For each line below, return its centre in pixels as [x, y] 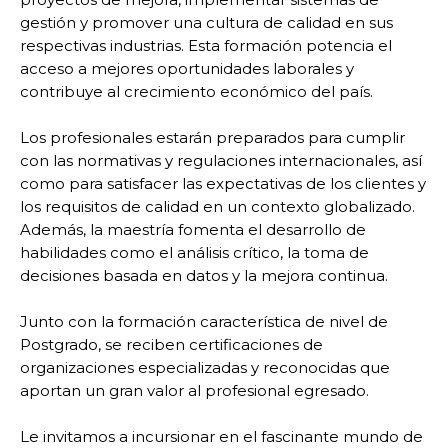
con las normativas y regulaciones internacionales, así [221, 160]
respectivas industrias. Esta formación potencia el [206, 45]
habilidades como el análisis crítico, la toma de [194, 252]
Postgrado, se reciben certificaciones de [171, 344]
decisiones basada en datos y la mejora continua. [204, 275]
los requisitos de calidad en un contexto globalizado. [217, 206]
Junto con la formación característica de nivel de [204, 321]
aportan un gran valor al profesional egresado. [194, 390]
